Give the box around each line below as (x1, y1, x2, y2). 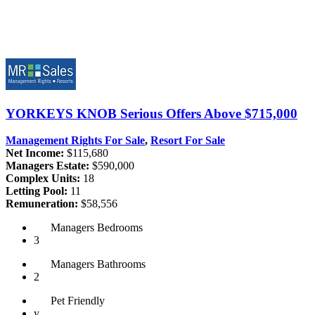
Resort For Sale (150, 134, 225, 147)
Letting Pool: (6, 185, 67, 198)
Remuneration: (6, 198, 78, 210)
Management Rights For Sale (6, 134, 145, 147)
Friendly (67, 295, 105, 307)
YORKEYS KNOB (6, 105, 120, 121)
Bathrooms (94, 258, 146, 271)
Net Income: (6, 147, 64, 160)
